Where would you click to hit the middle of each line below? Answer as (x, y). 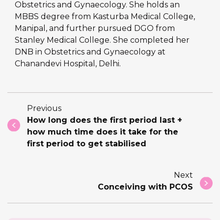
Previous (44, 109)
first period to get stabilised (87, 144)
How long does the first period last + (105, 120)
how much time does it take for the (103, 132)
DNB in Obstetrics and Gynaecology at (90, 52)
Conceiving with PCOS (145, 187)
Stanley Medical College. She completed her (102, 40)
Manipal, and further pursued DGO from (95, 28)
